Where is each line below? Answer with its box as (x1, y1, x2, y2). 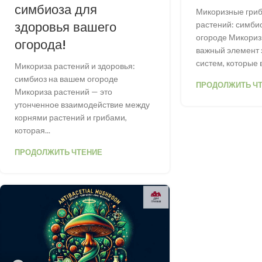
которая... (15, 125, 50, 135)
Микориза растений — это (15, 86, 112, 96)
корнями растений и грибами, (15, 112, 127, 122)
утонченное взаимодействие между (15, 99, 150, 109)
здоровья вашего (15, 18, 116, 36)
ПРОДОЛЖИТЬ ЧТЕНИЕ (15, 147, 102, 157)
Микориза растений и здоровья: (15, 60, 135, 71)
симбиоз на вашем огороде (15, 73, 118, 84)
